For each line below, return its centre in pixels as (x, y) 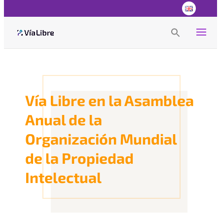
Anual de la (64, 119)
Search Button (189, 36)
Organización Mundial (101, 139)
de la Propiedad (80, 158)
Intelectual (64, 177)
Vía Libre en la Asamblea (110, 100)
